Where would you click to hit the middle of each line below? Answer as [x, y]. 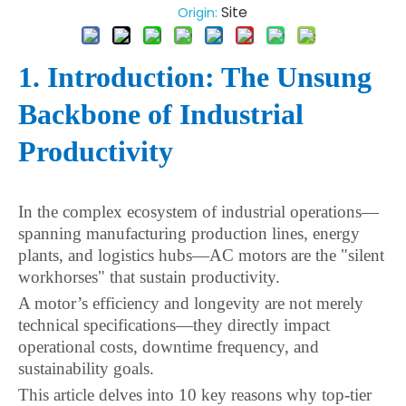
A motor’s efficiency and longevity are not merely [191, 303]
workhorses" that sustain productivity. [149, 277]
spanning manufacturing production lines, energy [189, 233]
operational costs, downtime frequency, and [169, 347]
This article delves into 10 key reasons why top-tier [195, 395]
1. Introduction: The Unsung [195, 77]
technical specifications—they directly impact [174, 325]
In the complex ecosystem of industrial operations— [198, 212]
